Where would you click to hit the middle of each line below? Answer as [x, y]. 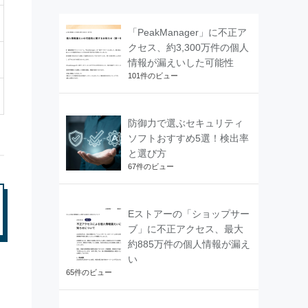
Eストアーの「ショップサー [189, 213]
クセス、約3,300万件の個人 [188, 47]
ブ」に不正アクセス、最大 [186, 229]
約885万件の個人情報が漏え [189, 244]
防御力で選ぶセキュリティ [186, 123]
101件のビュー [153, 75]
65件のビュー [89, 272]
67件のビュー [151, 166]
